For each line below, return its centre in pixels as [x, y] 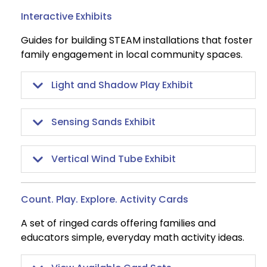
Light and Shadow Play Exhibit [122, 85]
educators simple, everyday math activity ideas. [133, 238]
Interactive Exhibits [66, 17]
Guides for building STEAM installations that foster [137, 41]
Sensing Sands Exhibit [103, 122]
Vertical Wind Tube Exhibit [114, 159]
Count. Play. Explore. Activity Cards [105, 200]
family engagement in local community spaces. [132, 55]
